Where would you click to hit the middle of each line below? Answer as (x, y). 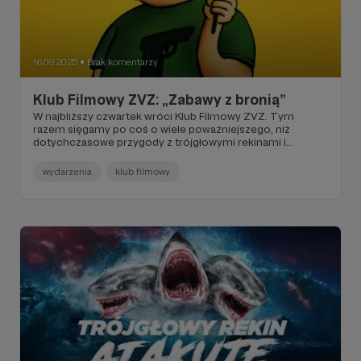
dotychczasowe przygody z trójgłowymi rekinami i (160, 141)
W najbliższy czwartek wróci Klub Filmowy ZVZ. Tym (164, 116)
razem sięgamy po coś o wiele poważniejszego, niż (162, 129)
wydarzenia (67, 171)
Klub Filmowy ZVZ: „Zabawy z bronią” (160, 99)
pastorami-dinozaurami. (94, 154)
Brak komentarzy (122, 62)
